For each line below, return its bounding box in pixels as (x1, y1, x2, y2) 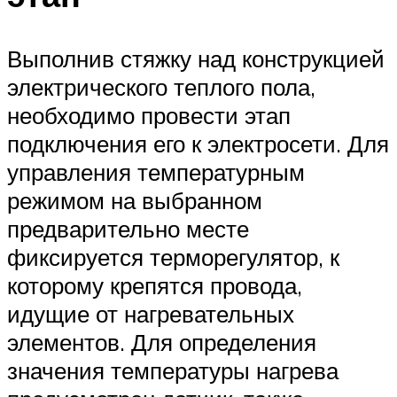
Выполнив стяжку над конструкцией (7, 43, 385, 73)
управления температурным (7, 157, 305, 186)
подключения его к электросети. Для (7, 128, 389, 158)
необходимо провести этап (7, 100, 291, 129)
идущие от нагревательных (7, 299, 294, 328)
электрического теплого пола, (7, 72, 315, 101)
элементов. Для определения (7, 327, 316, 356)
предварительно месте (7, 214, 249, 243)
